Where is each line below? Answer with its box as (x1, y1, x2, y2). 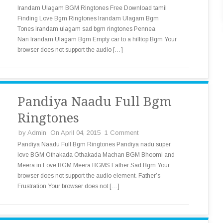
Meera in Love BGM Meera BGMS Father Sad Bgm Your (17, 162, 170, 169)
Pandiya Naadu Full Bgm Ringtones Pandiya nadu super (17, 141, 171, 148)
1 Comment (105, 129, 138, 136)
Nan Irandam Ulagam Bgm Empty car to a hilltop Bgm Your (17, 36, 177, 43)
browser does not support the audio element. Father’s (17, 172, 160, 179)
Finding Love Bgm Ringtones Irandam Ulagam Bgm (17, 15, 159, 22)
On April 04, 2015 (50, 129, 101, 136)
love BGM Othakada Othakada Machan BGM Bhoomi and (17, 151, 175, 158)
